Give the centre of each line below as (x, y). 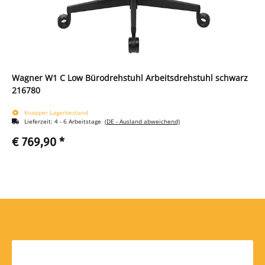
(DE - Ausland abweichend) (142, 122)
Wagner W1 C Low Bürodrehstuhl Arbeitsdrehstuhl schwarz (130, 78)
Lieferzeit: (39, 122)
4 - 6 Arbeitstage (79, 122)
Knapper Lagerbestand (56, 113)
